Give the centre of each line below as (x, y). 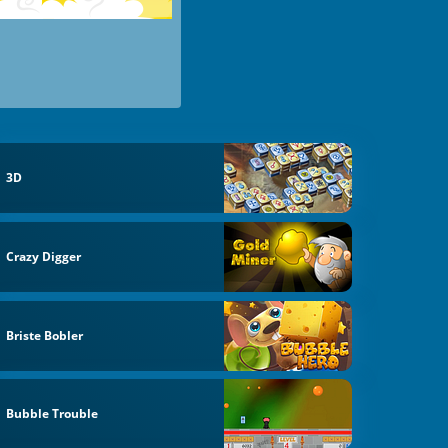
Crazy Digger (44, 256)
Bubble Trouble (52, 414)
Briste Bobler (45, 335)
